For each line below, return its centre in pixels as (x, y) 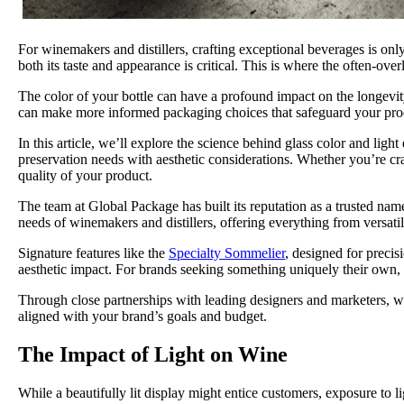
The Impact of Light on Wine (156, 355)
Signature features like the (93, 253)
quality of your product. (85, 176)
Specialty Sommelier (227, 253)
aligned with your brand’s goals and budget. (142, 317)
